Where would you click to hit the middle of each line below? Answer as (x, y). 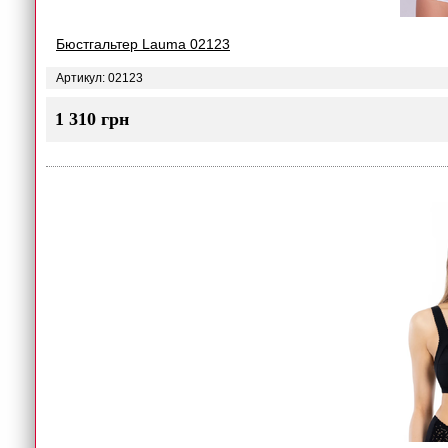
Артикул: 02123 (99, 78)
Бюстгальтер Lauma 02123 (143, 44)
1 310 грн (92, 119)
